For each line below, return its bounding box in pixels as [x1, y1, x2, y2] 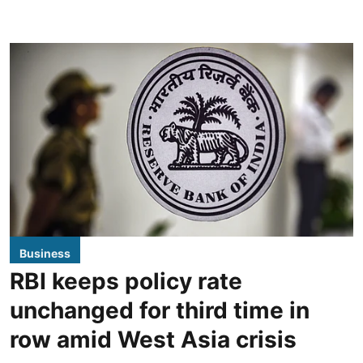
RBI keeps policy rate [10, 267, 242, 295]
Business [19, 246, 70, 260]
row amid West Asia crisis [10, 325, 297, 353]
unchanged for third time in [10, 296, 310, 324]
